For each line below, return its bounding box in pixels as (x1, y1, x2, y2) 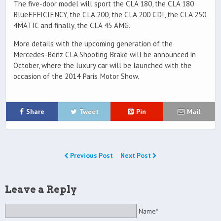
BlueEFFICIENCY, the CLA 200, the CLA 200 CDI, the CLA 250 (13, 10, 206, 20)
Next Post (120, 151, 152, 160)
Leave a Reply (5, 184, 77, 196)
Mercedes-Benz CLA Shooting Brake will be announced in (13, 50, 196, 60)
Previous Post (69, 151, 114, 160)
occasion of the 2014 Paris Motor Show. (13, 72, 139, 81)
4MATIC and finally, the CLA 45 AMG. (13, 21, 130, 31)
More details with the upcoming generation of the (13, 39, 173, 49)
